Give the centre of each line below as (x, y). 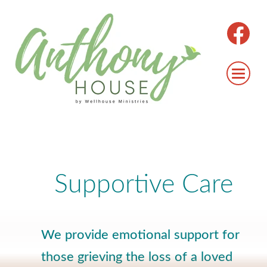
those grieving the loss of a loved (137, 257)
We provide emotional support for (140, 235)
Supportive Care (144, 184)
